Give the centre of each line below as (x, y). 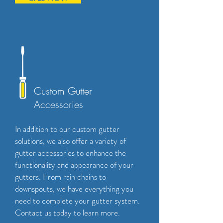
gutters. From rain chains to (60, 177)
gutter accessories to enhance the (70, 153)
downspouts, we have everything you (74, 189)
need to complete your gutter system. (77, 201)
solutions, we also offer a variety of (70, 141)
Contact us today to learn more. (67, 213)
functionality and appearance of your (74, 165)
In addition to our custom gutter (67, 129)
